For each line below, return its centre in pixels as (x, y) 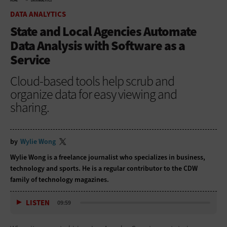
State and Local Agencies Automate (103, 31)
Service (30, 60)
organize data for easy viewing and (93, 94)
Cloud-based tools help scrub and (92, 81)
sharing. (30, 107)
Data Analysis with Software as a (98, 45)
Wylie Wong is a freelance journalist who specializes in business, (108, 157)
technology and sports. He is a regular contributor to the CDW (104, 168)
